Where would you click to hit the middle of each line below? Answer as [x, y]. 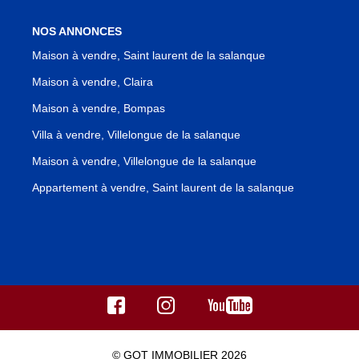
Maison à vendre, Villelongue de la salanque [144, 161]
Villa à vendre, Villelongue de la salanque [136, 134]
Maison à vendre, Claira [93, 81]
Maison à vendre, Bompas [99, 108]
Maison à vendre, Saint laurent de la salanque [149, 55]
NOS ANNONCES [77, 32]
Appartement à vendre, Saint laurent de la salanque [163, 187]
